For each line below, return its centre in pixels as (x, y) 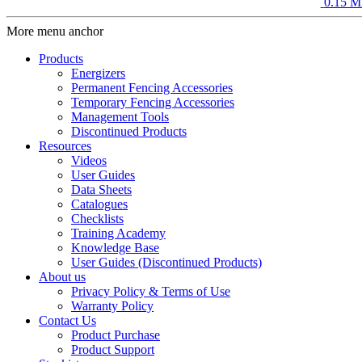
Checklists (97, 219)
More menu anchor (55, 32)
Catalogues (99, 204)
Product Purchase (116, 335)
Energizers (98, 74)
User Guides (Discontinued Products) (166, 263)
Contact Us (67, 321)
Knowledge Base (115, 248)
